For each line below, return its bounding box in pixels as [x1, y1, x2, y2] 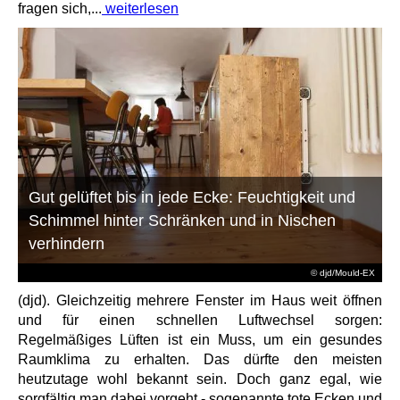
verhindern [29, 235, 105, 254]
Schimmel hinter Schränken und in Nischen [29, 212, 337, 230]
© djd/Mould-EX [310, 268, 375, 279]
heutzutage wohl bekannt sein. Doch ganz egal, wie [18, 371, 382, 387]
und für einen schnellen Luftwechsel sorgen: [18, 312, 382, 329]
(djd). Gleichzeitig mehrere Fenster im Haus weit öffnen [18, 293, 382, 309]
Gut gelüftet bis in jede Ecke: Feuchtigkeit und [29, 188, 356, 207]
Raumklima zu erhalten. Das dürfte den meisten [18, 352, 382, 368]
